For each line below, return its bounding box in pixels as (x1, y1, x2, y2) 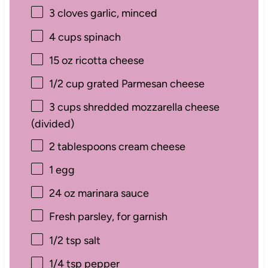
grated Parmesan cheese (84, 77, 205, 91)
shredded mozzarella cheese (80, 100, 220, 114)
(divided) (31, 117, 74, 131)
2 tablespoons (48, 139, 116, 153)
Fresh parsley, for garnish (48, 210, 167, 224)
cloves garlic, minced (54, 7, 157, 20)
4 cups (48, 30, 81, 44)
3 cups (48, 100, 81, 114)
